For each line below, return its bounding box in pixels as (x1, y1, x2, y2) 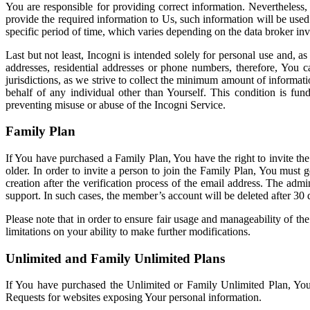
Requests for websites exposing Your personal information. (6, 291, 262, 304)
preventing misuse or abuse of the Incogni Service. (6, 98, 228, 111)
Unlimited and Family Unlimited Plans (6, 250, 228, 266)
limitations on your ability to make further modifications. (6, 226, 253, 237)
